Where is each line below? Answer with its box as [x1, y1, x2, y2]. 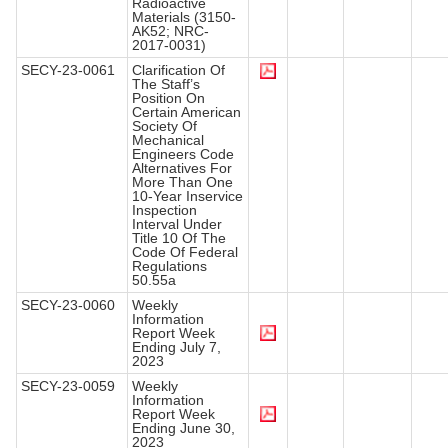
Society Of [132, 118, 197, 135]
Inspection [132, 202, 197, 219]
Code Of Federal [132, 244, 238, 261]
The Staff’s [132, 76, 200, 93]
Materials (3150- [132, 9, 236, 26]
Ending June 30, [132, 420, 235, 437]
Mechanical [132, 132, 204, 149]
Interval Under [132, 216, 222, 233]
